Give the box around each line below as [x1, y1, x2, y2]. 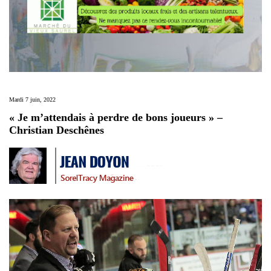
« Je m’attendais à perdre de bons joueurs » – [9, 111, 223, 124]
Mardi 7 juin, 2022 [9, 96, 56, 103]
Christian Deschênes [9, 124, 104, 137]
